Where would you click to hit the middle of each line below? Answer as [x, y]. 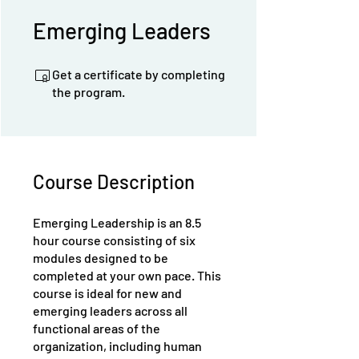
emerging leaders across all [110, 311]
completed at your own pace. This [127, 275]
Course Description [114, 182]
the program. [89, 92]
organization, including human [117, 346]
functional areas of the [97, 328]
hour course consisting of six [114, 240]
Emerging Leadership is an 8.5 [117, 222]
